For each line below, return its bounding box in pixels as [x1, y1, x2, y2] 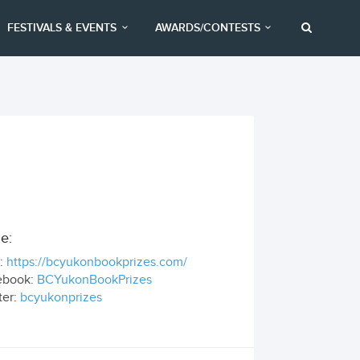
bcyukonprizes [19, 290, 102, 305]
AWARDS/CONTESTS [154, 21, 260, 35]
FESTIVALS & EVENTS [7, 21, 117, 35]
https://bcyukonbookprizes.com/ [6, 255, 187, 270]
